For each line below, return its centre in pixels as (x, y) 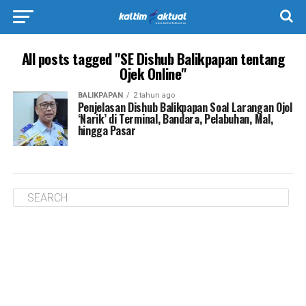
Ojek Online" (153, 73)
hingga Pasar (107, 130)
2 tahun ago (154, 95)
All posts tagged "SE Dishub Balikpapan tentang (153, 58)
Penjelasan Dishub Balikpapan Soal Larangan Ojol (185, 107)
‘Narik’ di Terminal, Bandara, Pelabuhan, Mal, (175, 119)
